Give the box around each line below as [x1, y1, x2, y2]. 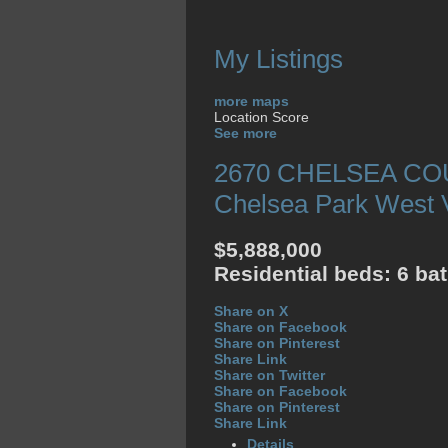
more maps [214, 92, 289, 109]
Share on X [214, 303, 288, 320]
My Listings [214, 44, 343, 75]
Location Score [214, 108, 309, 125]
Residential [214, 261, 328, 285]
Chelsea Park [214, 189, 368, 220]
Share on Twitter [214, 367, 325, 384]
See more [214, 124, 277, 141]
